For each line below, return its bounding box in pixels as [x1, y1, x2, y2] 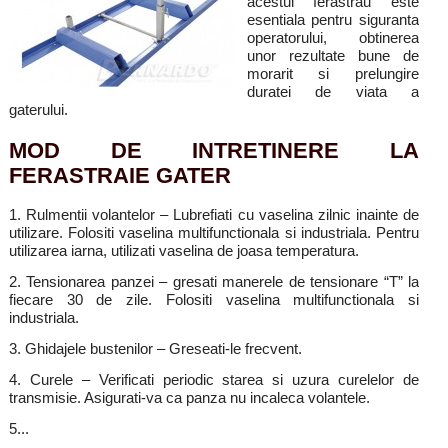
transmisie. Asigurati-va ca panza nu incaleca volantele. [8, 389, 370, 406]
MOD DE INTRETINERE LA [8, 137, 420, 163]
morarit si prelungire [246, 66, 420, 83]
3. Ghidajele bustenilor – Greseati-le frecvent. [8, 340, 302, 357]
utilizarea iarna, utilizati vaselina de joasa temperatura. [8, 242, 359, 259]
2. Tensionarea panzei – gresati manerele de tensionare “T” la [8, 273, 420, 290]
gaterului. [8, 102, 68, 119]
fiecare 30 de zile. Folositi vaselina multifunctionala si [8, 291, 420, 308]
